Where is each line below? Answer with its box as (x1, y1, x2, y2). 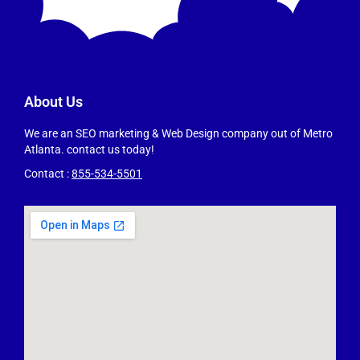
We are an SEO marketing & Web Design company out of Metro (24, 127, 333, 141)
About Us (24, 93, 83, 111)
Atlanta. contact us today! (24, 143, 154, 157)
